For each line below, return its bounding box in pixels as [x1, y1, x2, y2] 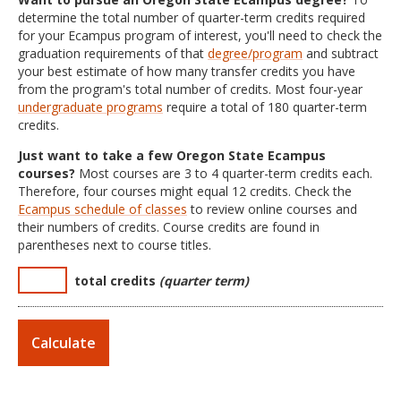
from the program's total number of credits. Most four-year [18, 81, 363, 98]
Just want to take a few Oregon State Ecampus [18, 147, 326, 164]
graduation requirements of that [18, 45, 208, 62]
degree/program [208, 45, 303, 62]
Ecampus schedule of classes [18, 200, 187, 218]
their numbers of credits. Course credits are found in [18, 218, 320, 235]
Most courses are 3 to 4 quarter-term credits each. [75, 165, 372, 182]
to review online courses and [187, 200, 357, 218]
